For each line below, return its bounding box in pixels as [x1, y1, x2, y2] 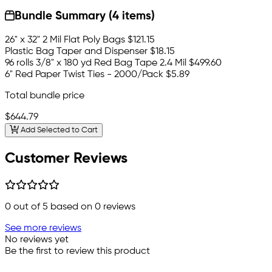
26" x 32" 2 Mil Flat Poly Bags [5, 35, 125, 46]
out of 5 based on [11, 202, 95, 212]
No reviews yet [5, 234, 69, 245]
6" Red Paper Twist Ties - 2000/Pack [5, 70, 163, 80]
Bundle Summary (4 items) [15, 11, 155, 22]
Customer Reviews [5, 151, 127, 166]
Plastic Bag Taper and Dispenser [5, 47, 148, 57]
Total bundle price [5, 91, 84, 101]
